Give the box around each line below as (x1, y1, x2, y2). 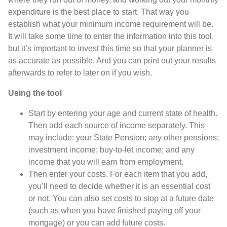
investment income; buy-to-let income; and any (28, 145, 195, 155)
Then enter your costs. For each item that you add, (28, 170, 207, 179)
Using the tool (8, 89, 62, 98)
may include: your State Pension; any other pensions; (28, 133, 219, 142)
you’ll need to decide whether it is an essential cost (28, 182, 210, 191)
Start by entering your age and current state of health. (28, 109, 217, 118)
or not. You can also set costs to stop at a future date (28, 194, 214, 203)
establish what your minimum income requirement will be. (8, 20, 213, 29)
